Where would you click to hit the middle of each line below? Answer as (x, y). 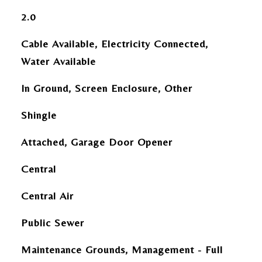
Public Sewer (52, 223)
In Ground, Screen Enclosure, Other (106, 88)
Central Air (47, 196)
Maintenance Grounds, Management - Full (122, 249)
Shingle (39, 115)
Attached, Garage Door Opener (96, 142)
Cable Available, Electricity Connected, (114, 44)
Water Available (58, 61)
